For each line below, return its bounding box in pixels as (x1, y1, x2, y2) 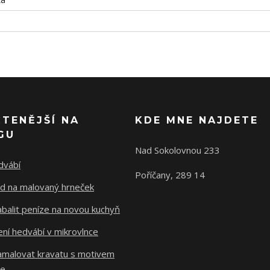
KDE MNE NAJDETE (135, 115, 259, 126)
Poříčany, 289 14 (135, 169, 205, 181)
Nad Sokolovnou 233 (135, 144, 220, 156)
